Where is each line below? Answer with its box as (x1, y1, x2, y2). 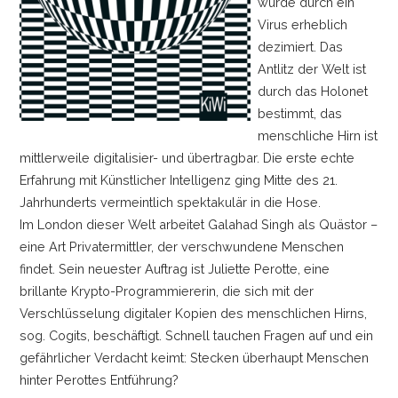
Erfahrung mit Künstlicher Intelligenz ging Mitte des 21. (19, 171, 338, 187)
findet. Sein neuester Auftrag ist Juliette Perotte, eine (19, 260, 330, 276)
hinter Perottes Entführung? (19, 371, 179, 387)
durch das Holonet (258, 83, 369, 99)
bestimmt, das (258, 105, 343, 121)
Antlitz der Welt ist (258, 60, 367, 76)
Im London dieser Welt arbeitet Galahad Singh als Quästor (19, 216, 370, 232)
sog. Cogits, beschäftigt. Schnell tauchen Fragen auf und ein (19, 327, 373, 343)
